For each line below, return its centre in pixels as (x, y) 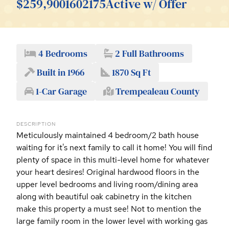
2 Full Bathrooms (148, 54)
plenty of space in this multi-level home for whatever (113, 160)
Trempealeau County (157, 91)
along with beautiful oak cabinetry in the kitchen (104, 197)
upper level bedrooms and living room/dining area (107, 185)
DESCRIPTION (36, 124)
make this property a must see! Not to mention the (109, 209)
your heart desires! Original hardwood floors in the (108, 172)
